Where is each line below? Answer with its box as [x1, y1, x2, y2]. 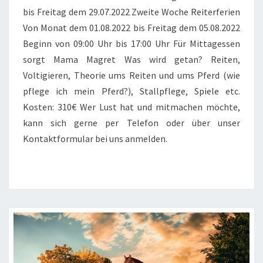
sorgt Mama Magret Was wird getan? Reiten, [23, 53, 240, 66]
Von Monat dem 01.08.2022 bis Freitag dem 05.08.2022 [23, 22, 240, 34]
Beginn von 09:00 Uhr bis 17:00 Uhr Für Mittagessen [23, 38, 240, 50]
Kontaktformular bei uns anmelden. [23, 133, 167, 145]
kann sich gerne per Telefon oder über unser [23, 117, 240, 129]
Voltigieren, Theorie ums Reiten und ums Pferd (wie [23, 69, 240, 82]
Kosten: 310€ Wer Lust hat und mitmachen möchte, [23, 101, 240, 113]
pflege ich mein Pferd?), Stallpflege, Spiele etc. [23, 85, 240, 97]
